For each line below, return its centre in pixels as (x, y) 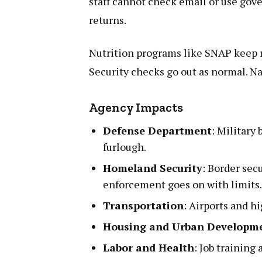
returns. (108, 20)
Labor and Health (149, 247)
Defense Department (158, 130)
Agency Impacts (136, 107)
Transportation (144, 205)
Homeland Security (153, 168)
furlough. (125, 146)
